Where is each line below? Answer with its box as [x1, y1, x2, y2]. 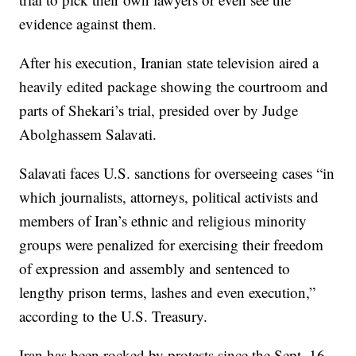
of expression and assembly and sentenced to [19, 258, 291, 279]
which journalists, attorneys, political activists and [19, 187, 319, 207]
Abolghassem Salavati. [19, 124, 157, 145]
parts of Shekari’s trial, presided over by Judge [19, 100, 299, 121]
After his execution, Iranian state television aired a [19, 52, 319, 73]
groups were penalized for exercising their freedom [19, 234, 324, 255]
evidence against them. [19, 14, 157, 34]
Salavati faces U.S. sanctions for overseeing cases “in [19, 163, 335, 184]
